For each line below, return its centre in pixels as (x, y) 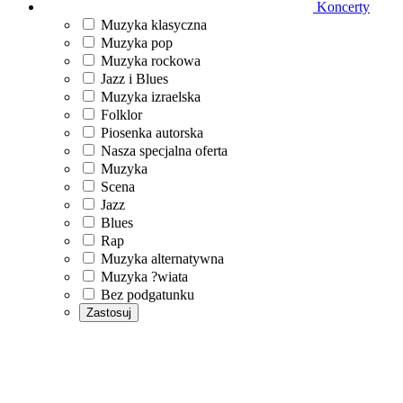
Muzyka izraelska (151, 97)
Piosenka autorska (152, 133)
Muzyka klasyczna (154, 25)
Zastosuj (109, 313)
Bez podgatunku (148, 295)
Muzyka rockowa (151, 61)
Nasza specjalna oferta (164, 151)
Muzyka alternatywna (162, 259)
